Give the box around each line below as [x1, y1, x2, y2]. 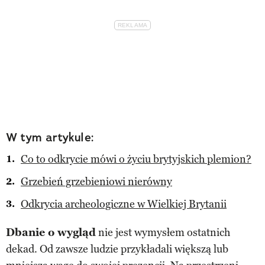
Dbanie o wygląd [6, 225, 96, 239]
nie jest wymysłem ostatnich [96, 225, 230, 239]
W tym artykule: [6, 129, 94, 145]
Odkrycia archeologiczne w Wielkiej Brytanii [21, 197, 227, 211]
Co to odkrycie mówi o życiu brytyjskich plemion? [21, 152, 251, 166]
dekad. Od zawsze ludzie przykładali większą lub [6, 242, 228, 256]
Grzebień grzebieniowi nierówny [21, 174, 172, 188]
